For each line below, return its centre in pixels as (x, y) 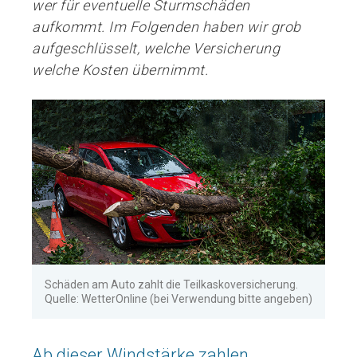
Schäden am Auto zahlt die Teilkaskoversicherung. (171, 284)
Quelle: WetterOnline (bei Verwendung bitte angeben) (178, 298)
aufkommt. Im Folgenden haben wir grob (167, 27)
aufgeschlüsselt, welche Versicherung (156, 48)
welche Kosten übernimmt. (120, 70)
